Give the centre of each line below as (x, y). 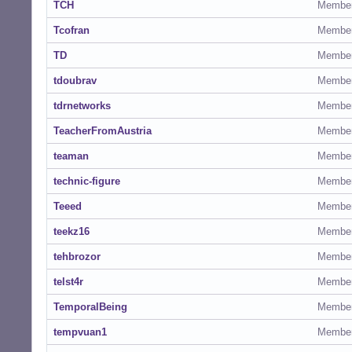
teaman (71, 156)
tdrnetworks (82, 106)
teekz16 (71, 231)
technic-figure (87, 181)
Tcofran (71, 30)
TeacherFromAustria (103, 131)
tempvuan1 (80, 332)
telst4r (68, 282)
